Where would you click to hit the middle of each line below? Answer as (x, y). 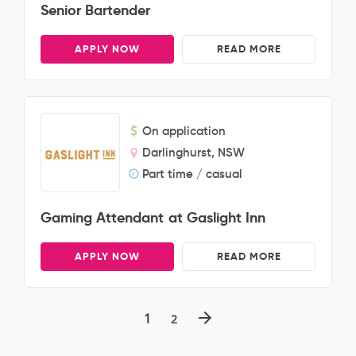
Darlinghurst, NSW (193, 152)
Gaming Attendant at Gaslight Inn (153, 217)
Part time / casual (192, 174)
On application (184, 131)
